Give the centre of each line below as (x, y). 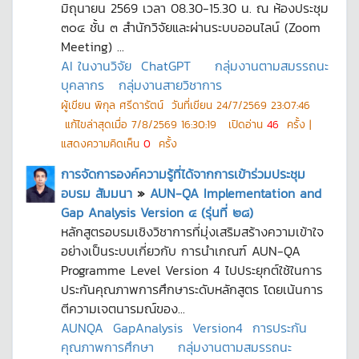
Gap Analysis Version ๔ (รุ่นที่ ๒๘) (157, 212)
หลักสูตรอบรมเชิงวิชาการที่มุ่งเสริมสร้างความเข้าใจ (192, 232)
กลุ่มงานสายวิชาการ (170, 85)
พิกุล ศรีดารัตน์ (129, 105)
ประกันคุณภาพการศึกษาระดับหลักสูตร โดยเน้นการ (192, 289)
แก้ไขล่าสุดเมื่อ (96, 124)
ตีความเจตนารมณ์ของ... (123, 309)
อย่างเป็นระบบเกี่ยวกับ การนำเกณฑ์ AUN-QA (181, 251)
